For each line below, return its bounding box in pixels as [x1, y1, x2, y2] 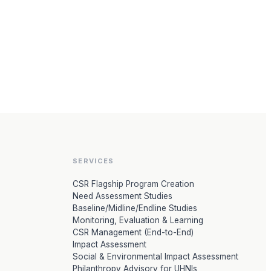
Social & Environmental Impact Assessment [73, 252, 238, 261]
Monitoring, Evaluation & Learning [73, 215, 203, 225]
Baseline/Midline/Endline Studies [73, 203, 197, 213]
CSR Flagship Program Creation [73, 179, 194, 189]
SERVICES [73, 157, 114, 165]
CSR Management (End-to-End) [73, 227, 194, 237]
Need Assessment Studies [73, 191, 172, 201]
